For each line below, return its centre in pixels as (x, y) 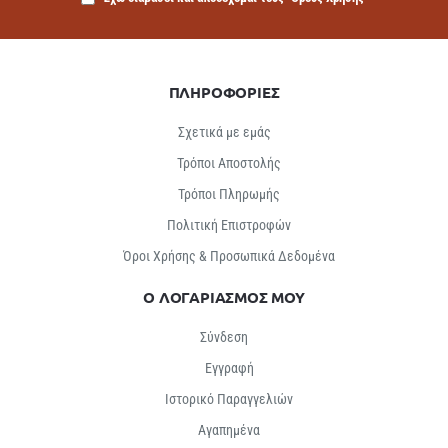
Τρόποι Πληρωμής (229, 194)
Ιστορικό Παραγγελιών (229, 399)
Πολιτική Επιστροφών (229, 225)
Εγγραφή (229, 368)
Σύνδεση (224, 337)
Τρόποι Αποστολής (229, 163)
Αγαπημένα (229, 430)
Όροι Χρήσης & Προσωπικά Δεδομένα (229, 256)
